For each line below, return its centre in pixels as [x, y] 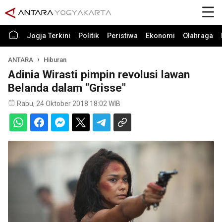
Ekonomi [160, 36]
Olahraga [198, 36]
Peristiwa [122, 36]
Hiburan [55, 60]
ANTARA [21, 60]
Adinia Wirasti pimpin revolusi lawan [99, 74]
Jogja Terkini [49, 36]
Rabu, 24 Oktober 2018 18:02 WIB [69, 104]
